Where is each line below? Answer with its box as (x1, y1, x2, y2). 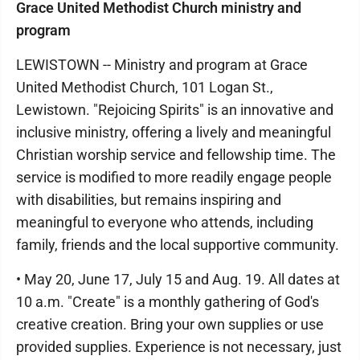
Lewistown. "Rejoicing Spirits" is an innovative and (16, 101, 333, 118)
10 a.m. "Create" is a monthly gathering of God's (16, 293, 319, 310)
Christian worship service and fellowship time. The (16, 146, 336, 163)
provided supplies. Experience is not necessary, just (16, 338, 342, 355)
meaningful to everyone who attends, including (16, 214, 313, 231)
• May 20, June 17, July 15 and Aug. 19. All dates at (16, 271, 340, 288)
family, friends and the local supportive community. (16, 236, 339, 253)
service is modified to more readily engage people (16, 169, 332, 186)
